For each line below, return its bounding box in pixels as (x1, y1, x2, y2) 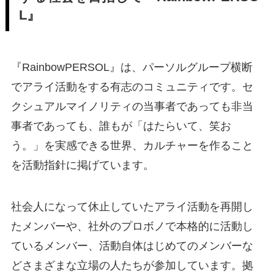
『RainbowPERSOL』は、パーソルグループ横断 (10, 61, 253, 73)
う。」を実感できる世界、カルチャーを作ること (10, 139, 253, 152)
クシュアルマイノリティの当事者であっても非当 (10, 100, 253, 113)
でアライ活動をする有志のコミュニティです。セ (10, 80, 253, 93)
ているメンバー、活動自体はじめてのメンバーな (10, 239, 253, 252)
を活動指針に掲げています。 (10, 158, 154, 171)
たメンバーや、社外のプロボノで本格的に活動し (10, 220, 253, 232)
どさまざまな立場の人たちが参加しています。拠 (10, 259, 253, 272)
